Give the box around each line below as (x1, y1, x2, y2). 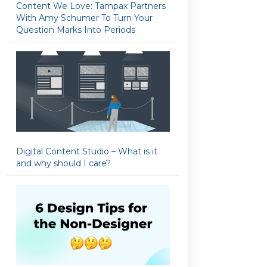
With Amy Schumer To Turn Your (16, 13, 153, 24)
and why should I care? (16, 158, 111, 169)
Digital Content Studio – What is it (16, 146, 157, 157)
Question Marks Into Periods (16, 24, 135, 36)
